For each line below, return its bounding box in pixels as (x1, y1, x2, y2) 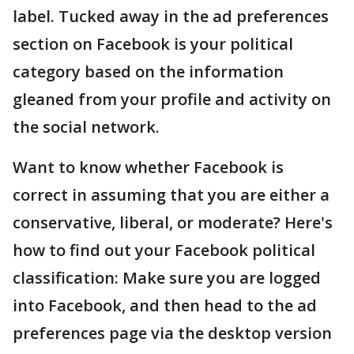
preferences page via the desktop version (13, 322, 332, 345)
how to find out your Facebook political (13, 239, 315, 262)
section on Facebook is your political (13, 33, 293, 55)
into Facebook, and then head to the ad (13, 295, 317, 317)
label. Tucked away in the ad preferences (13, 6, 329, 28)
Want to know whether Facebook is (13, 156, 284, 179)
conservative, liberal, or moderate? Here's (13, 212, 333, 234)
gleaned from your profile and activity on (13, 88, 331, 111)
